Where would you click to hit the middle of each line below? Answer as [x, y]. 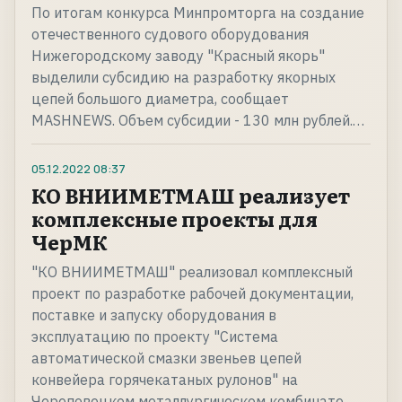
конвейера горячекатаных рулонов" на [165, 380]
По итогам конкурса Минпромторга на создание [198, 13]
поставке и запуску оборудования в [154, 315]
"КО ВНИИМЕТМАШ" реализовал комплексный [192, 272]
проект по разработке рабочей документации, [192, 294]
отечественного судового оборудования [170, 35]
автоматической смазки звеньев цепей [166, 358]
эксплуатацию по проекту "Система [155, 337]
